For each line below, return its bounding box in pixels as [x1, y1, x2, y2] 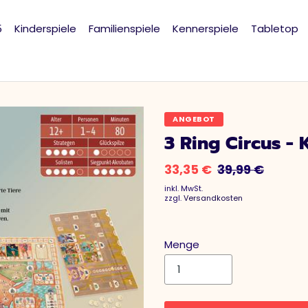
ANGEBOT [173, 113, 215, 125]
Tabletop [251, 21, 298, 36]
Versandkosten [184, 192, 243, 204]
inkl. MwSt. [164, 183, 203, 195]
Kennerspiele [173, 21, 239, 36]
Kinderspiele [14, 21, 76, 36]
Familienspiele [89, 21, 160, 36]
